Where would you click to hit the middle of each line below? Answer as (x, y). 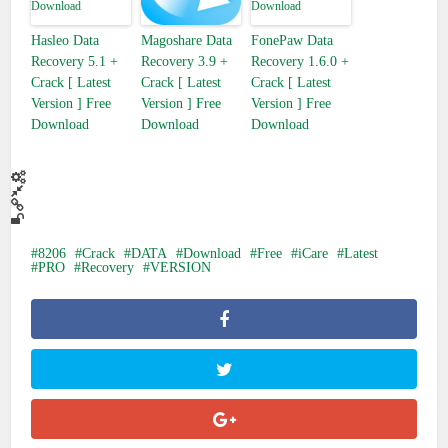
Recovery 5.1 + (75, 61)
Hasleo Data (65, 40)
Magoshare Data (187, 40)
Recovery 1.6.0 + (300, 61)
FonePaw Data (292, 40)
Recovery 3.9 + (185, 61)
